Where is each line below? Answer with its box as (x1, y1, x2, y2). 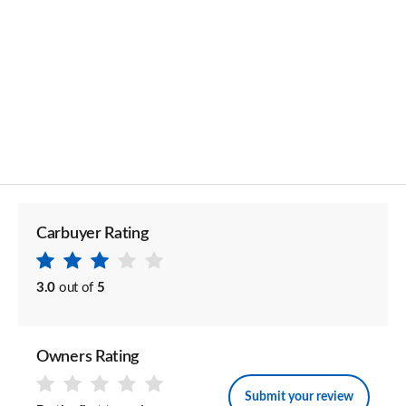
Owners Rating (36, 349, 140, 365)
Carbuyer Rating (36, 226, 149, 242)
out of (58, 281, 94, 295)
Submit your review (245, 391, 353, 403)
